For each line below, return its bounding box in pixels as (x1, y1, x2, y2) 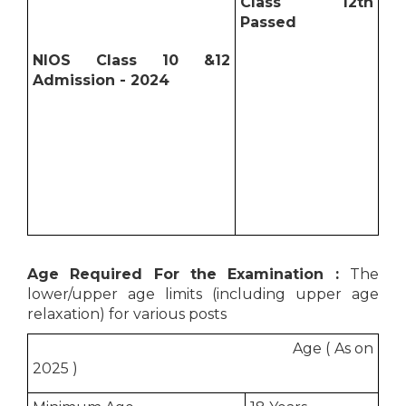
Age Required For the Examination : (27, 265, 350, 283)
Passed (240, 13, 296, 31)
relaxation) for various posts (27, 304, 227, 323)
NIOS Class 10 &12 (33, 51, 230, 69)
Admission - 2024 (33, 71, 169, 89)
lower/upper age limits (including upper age (27, 285, 379, 303)
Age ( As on (33, 339, 373, 357)
